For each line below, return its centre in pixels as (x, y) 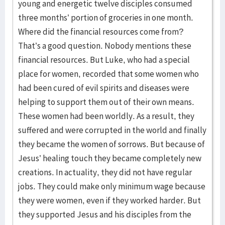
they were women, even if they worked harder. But (109, 200)
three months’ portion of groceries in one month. (106, 18)
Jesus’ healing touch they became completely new (110, 158)
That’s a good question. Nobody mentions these (105, 46)
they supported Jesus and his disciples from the (105, 214)
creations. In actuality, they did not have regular (105, 172)
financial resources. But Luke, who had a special (104, 60)
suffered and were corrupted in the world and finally (112, 130)
